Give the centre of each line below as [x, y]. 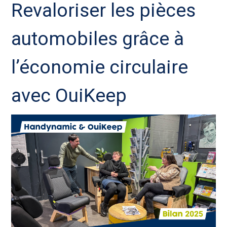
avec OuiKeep [69, 95]
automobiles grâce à [98, 39]
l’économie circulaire [100, 67]
